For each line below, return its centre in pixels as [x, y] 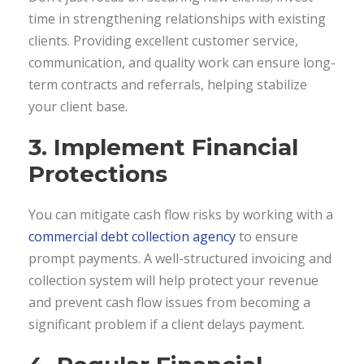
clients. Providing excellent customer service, [163, 40]
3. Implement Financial [163, 147]
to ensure [267, 236]
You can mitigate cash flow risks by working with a [181, 214]
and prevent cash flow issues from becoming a [169, 302]
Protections [98, 173]
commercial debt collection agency [132, 236]
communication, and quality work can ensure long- [182, 62]
